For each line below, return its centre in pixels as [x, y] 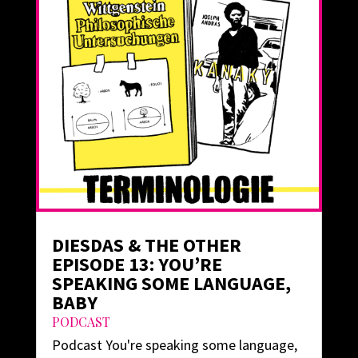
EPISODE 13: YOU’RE [137, 264]
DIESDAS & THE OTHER [146, 245]
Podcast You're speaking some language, [174, 344]
